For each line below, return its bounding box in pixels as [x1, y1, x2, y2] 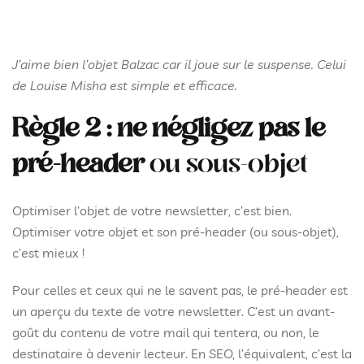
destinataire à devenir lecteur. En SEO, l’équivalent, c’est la [12, 345, 352, 362]
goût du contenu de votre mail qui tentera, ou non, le [12, 324, 319, 340]
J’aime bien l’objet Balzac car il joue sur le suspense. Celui [12, 56, 346, 72]
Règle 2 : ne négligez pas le [12, 111, 325, 148]
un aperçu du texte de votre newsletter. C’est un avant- [12, 303, 335, 319]
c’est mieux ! [12, 245, 88, 261]
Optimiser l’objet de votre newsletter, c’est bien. [12, 202, 292, 219]
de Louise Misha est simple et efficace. [12, 77, 237, 93]
